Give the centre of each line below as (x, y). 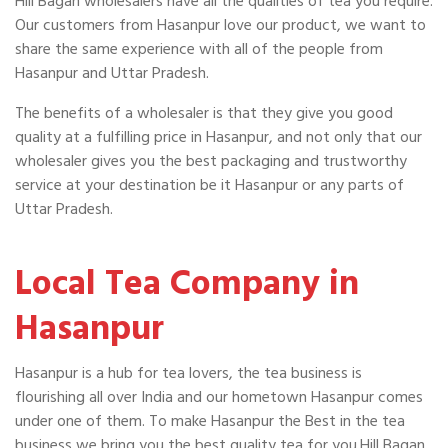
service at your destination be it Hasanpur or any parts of (209, 185)
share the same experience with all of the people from (199, 49)
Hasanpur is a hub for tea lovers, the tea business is (188, 373)
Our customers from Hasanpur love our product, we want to (220, 25)
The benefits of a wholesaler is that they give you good (204, 113)
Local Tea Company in (187, 284)
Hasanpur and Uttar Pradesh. (112, 73)
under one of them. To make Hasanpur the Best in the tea (210, 421)
